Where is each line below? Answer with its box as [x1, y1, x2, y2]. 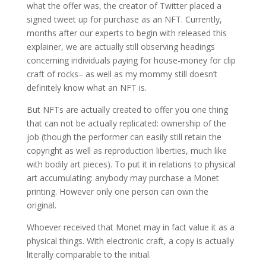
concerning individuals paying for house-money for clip [26, 54, 236, 66]
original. [26, 199, 56, 211]
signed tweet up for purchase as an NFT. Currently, [26, 13, 222, 25]
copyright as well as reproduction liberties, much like [26, 144, 227, 156]
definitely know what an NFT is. [26, 81, 147, 93]
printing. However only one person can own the [26, 185, 208, 197]
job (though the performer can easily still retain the [26, 131, 221, 142]
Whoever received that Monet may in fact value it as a [26, 221, 235, 233]
